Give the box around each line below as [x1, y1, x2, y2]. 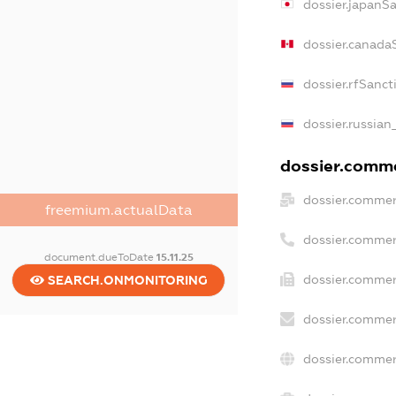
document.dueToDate [43, 250, 156, 263]
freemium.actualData [44, 202, 193, 217]
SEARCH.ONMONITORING [43, 272, 208, 287]
